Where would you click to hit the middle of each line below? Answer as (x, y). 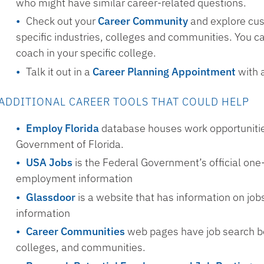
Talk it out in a (60, 71)
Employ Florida (63, 128)
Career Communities (76, 231)
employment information (75, 178)
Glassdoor (51, 197)
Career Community (143, 21)
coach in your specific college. (86, 53)
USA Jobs (49, 162)
